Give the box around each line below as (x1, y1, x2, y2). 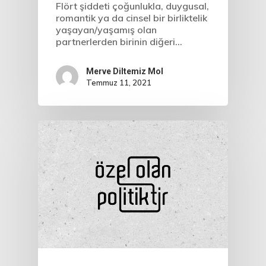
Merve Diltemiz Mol (86, 66, 163, 77)
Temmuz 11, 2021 (86, 78, 151, 88)
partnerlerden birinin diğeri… (56, 36, 182, 48)
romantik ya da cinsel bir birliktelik (56, 12, 207, 24)
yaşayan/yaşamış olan (56, 24, 157, 36)
